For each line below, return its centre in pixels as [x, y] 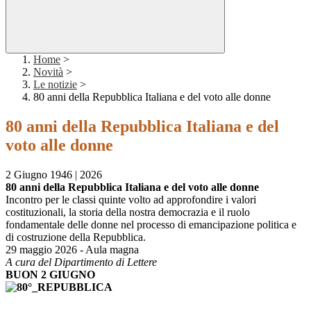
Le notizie [55, 85]
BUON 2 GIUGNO [50, 275]
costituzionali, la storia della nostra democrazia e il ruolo [128, 212]
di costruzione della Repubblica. [76, 237]
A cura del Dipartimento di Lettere [81, 262]
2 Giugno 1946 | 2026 [54, 175]
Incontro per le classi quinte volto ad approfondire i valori [131, 200]
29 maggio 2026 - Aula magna [72, 250]
